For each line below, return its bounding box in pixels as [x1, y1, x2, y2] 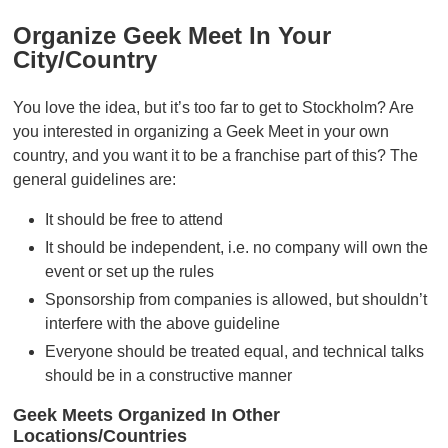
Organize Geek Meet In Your [12, 21, 331, 49]
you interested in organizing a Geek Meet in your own [12, 122, 389, 140]
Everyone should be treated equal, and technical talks [44, 342, 424, 360]
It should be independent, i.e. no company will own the [44, 238, 428, 256]
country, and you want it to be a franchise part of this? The [12, 146, 418, 164]
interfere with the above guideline [44, 314, 280, 332]
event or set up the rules [44, 262, 214, 280]
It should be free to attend [44, 210, 223, 228]
